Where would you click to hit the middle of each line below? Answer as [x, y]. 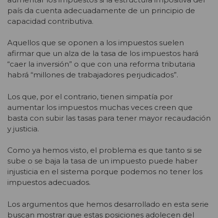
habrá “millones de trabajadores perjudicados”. [93, 75]
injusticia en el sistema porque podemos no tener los [105, 172]
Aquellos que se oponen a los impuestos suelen [96, 43]
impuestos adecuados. [49, 182]
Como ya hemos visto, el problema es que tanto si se [105, 150]
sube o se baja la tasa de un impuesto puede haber [102, 161]
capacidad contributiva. [50, 21]
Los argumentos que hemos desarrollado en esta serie [108, 204]
